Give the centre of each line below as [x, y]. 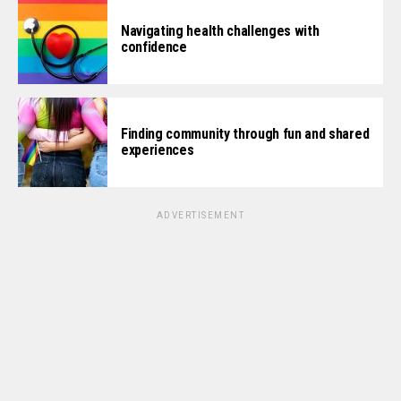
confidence [154, 47]
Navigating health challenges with [220, 31]
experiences [158, 150]
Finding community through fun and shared [245, 134]
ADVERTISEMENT [200, 216]
